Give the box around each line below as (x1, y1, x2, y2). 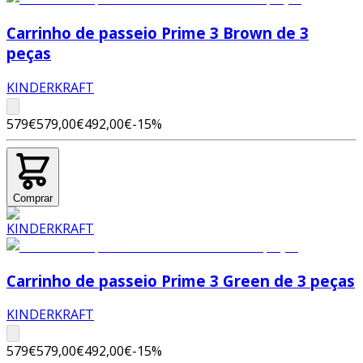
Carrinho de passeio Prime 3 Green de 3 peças (6, 270, 355, 291)
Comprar (13, 191, 53, 204)
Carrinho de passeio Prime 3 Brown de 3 (6, 23, 309, 44)
